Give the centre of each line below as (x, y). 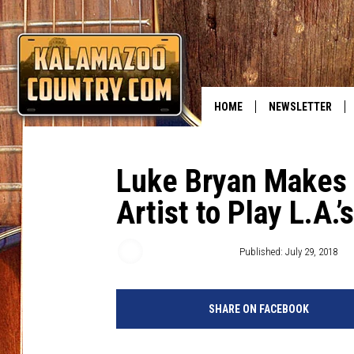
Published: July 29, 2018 (288, 251)
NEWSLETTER (300, 107)
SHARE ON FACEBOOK (258, 309)
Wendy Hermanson (190, 251)
